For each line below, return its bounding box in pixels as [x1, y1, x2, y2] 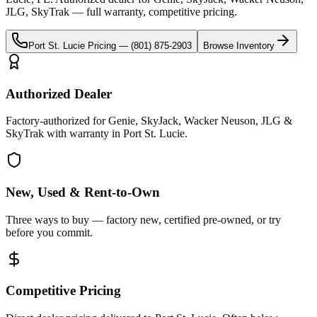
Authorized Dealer [6, 86, 112, 101]
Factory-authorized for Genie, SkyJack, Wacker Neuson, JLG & [6, 115, 292, 127]
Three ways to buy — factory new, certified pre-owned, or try [6, 213, 281, 226]
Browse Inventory [203, 40, 275, 51]
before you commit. [6, 226, 93, 238]
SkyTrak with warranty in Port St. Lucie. [6, 127, 188, 140]
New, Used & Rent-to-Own [6, 184, 160, 200]
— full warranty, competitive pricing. [69, 5, 237, 18]
